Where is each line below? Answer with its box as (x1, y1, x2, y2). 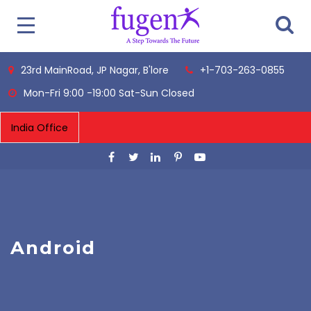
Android (10, 237, 96, 259)
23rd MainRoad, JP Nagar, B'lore (21, 63, 169, 77)
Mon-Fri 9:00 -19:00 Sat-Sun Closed (24, 86, 194, 100)
